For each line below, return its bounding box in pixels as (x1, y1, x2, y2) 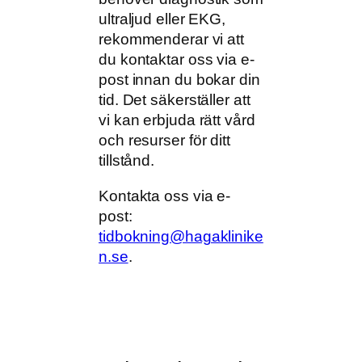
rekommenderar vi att (99, 31, 244, 48)
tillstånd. (99, 152, 154, 170)
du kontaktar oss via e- (99, 51, 255, 69)
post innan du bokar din (99, 71, 260, 89)
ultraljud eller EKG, (99, 11, 225, 28)
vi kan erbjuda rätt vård (99, 112, 255, 129)
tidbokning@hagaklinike (99, 227, 263, 245)
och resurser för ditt (99, 132, 230, 149)
